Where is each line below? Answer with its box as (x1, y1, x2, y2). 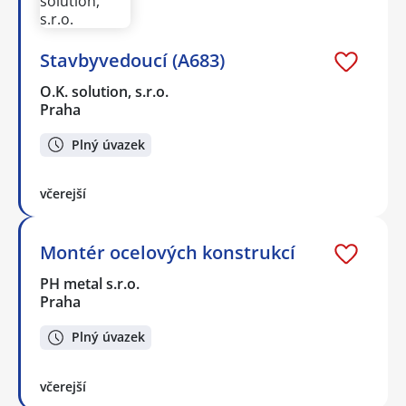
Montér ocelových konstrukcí (40, 240, 295, 266)
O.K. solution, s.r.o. (40, 81, 170, 101)
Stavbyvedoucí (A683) (40, 47, 225, 72)
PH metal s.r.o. (40, 274, 141, 295)
